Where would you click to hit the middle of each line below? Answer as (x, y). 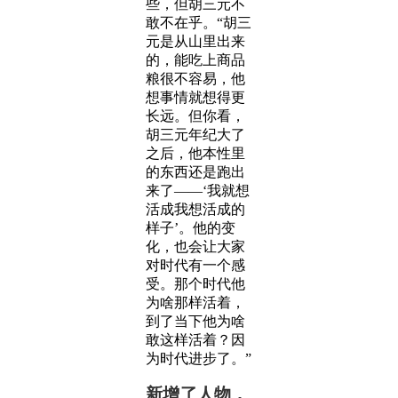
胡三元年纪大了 (195, 135)
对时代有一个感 (195, 265)
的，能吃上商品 (195, 60)
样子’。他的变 (191, 228)
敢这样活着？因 (195, 340)
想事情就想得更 (195, 97)
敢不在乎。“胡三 (199, 23)
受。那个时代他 (195, 284)
